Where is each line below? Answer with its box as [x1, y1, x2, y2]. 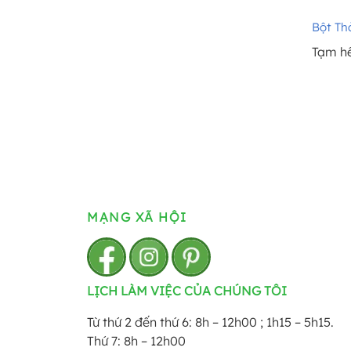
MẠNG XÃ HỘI [87, 209, 187, 226]
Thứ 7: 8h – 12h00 [87, 333, 186, 349]
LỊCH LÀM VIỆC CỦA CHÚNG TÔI [87, 283, 287, 299]
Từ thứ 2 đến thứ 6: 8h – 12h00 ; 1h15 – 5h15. [87, 314, 334, 331]
